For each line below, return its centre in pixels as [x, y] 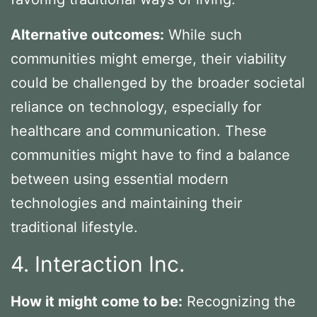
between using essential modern [120, 179]
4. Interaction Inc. [98, 264]
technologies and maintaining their [126, 203]
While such [203, 34]
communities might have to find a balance [150, 155]
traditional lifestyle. [74, 227]
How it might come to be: [97, 301]
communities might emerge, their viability [149, 58]
